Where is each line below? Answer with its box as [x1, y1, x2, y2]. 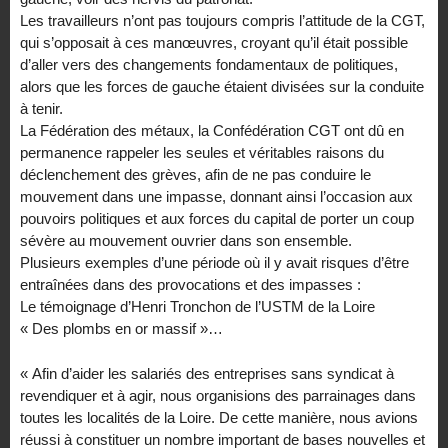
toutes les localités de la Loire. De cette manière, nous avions [20, 409, 418, 427]
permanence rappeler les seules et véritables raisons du [20, 144, 384, 162]
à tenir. [20, 100, 63, 118]
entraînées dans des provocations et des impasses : [20, 276, 361, 294]
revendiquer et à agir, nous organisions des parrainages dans [20, 387, 416, 405]
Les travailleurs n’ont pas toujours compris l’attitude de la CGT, [20, 12, 425, 30]
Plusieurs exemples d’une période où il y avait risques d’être [20, 254, 409, 272]
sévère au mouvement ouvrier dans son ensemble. [20, 232, 352, 250]
